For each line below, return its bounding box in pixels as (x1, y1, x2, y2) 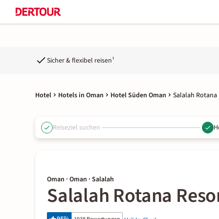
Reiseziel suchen (53, 122, 100, 132)
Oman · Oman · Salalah (47, 175, 114, 184)
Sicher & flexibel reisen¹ (47, 55, 114, 66)
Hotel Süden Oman (110, 90, 166, 100)
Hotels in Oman (58, 90, 104, 100)
